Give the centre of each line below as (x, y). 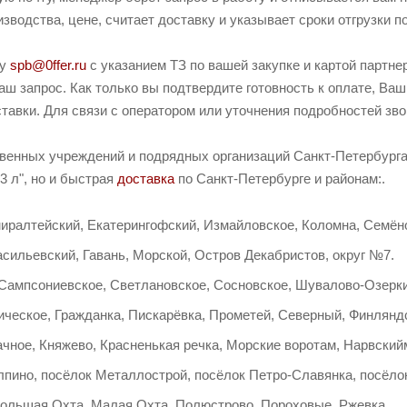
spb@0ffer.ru (48, 65)
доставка (146, 178)
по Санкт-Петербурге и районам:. (280, 178)
